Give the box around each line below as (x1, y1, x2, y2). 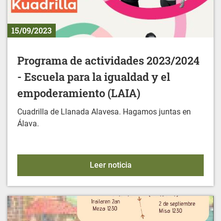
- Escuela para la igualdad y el (17, 70, 170, 84)
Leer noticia (89, 160, 132, 170)
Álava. (17, 119, 39, 129)
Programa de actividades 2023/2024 (17, 53, 200, 68)
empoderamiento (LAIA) (17, 86, 141, 101)
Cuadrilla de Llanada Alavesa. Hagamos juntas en (17, 107, 191, 117)
